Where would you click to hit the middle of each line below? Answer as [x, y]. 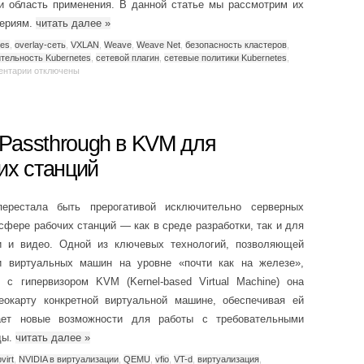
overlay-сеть [40, 44]
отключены [56, 70]
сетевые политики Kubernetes [225, 57]
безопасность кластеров [236, 44]
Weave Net [158, 44]
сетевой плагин [128, 57]
